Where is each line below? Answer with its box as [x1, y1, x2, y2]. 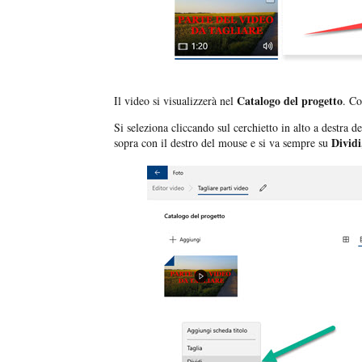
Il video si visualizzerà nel [114, 93, 234, 109]
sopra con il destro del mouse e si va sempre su [114, 135, 328, 151]
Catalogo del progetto [234, 92, 343, 110]
